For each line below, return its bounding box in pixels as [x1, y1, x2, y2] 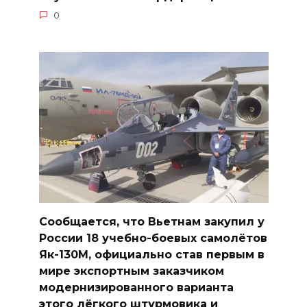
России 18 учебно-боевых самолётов [38, 231, 267, 245]
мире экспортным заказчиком [38, 264, 224, 278]
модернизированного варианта [38, 280, 234, 294]
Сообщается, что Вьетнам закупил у [38, 214, 265, 228]
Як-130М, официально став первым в [38, 247, 265, 261]
